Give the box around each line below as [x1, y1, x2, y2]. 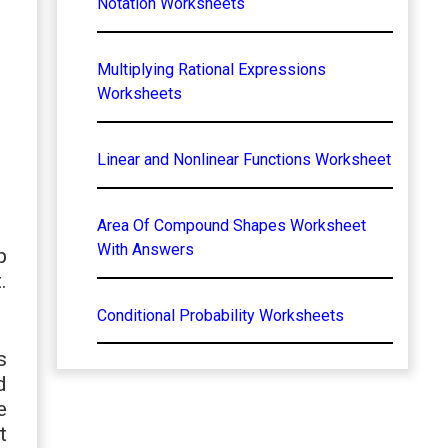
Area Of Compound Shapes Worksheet [96, 215, 366, 235]
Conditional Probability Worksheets [96, 305, 344, 325]
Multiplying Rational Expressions [96, 59, 326, 79]
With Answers [96, 239, 194, 259]
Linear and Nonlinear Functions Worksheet [96, 149, 391, 169]
